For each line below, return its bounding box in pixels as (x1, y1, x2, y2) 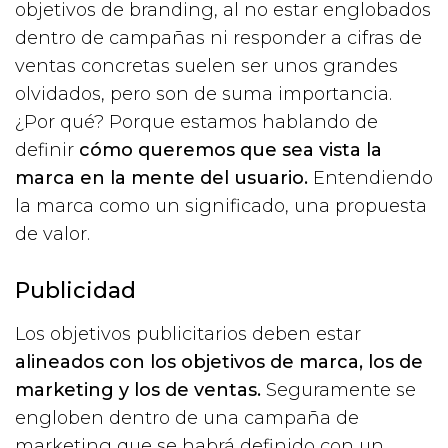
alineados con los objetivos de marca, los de (15, 350, 423, 373)
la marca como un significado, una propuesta (15, 194, 427, 217)
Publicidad (15, 276, 136, 304)
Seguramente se (261, 378, 416, 401)
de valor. (15, 222, 90, 245)
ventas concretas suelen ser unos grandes (15, 54, 398, 77)
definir (15, 138, 79, 161)
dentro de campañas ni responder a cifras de (15, 26, 422, 49)
